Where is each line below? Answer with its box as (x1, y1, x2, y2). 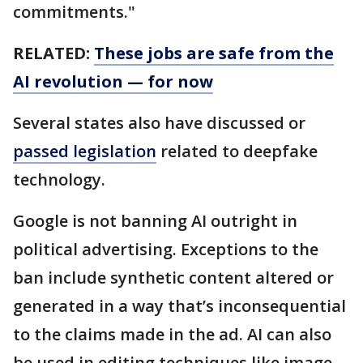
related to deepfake (156, 139, 318, 162)
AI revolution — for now (13, 70, 213, 92)
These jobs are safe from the (94, 41, 334, 64)
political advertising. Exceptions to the (13, 237, 318, 260)
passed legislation (13, 139, 156, 162)
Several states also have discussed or (13, 111, 305, 134)
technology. (13, 168, 105, 190)
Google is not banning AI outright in (13, 209, 297, 232)
